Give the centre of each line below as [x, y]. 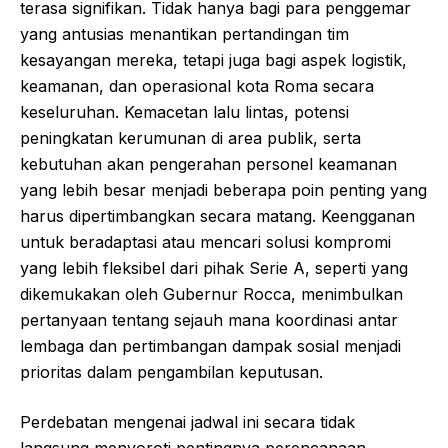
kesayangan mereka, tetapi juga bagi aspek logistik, [213, 59]
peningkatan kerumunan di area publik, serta [190, 137]
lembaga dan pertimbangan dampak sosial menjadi [210, 345]
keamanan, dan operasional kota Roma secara [197, 85]
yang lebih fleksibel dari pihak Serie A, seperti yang [214, 267]
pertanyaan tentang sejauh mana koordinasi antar [209, 319]
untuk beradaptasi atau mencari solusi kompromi [205, 241]
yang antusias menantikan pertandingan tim [184, 33]
